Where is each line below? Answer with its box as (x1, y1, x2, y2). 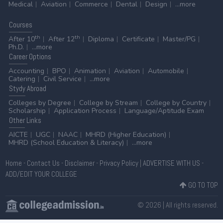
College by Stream (79, 98, 138, 108)
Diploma (88, 34, 114, 44)
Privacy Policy (99, 158, 138, 168)
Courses (8, 19, 32, 29)
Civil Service (43, 74, 82, 84)
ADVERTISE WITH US (142, 158, 200, 168)
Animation (74, 66, 106, 76)
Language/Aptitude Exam (124, 106, 204, 115)
